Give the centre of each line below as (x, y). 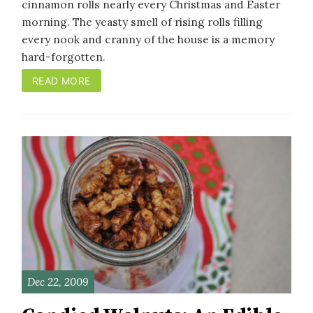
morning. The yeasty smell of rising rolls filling (142, 22)
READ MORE (61, 81)
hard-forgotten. (64, 57)
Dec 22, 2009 (58, 281)
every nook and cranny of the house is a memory (148, 39)
